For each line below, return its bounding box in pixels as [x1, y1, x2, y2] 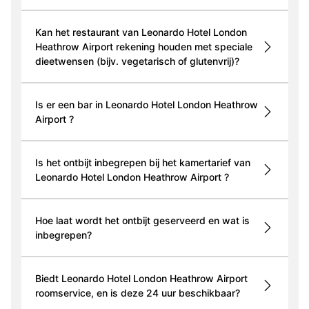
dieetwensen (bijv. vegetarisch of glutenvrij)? [34, 55, 239, 68]
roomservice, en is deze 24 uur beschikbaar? [34, 287, 240, 299]
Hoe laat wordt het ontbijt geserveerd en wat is [34, 215, 250, 227]
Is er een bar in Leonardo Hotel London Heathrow [34, 99, 258, 111]
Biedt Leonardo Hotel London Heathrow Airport [34, 272, 248, 285]
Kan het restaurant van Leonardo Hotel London [34, 26, 247, 39]
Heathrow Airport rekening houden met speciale [34, 41, 116, 53]
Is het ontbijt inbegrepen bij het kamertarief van [34, 157, 250, 169]
